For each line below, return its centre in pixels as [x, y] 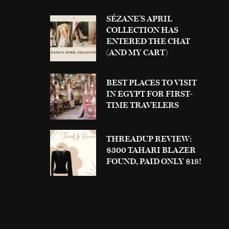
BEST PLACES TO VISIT [152, 82]
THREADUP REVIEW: [149, 139]
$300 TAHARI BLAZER [151, 150]
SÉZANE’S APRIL [139, 18]
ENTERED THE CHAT [148, 41]
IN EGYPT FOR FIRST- [150, 94]
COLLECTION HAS [142, 30]
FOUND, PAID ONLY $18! [154, 161]
